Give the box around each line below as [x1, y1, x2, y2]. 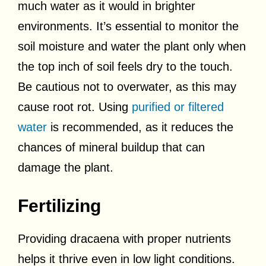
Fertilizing [18, 195, 101, 216]
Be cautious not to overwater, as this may [18, 80, 236, 93]
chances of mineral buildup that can [18, 140, 205, 154]
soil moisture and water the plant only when [18, 39, 246, 53]
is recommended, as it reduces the [47, 120, 233, 134]
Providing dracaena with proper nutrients [18, 232, 231, 245]
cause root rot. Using [18, 100, 132, 113]
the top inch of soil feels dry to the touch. [18, 59, 233, 73]
